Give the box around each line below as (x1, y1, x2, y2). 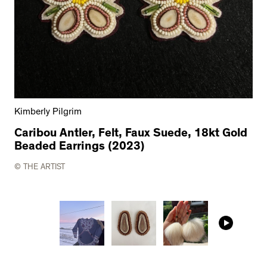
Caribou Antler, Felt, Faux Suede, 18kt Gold (14, 128, 247, 140)
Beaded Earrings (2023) (14, 141, 145, 153)
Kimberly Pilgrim (14, 107, 82, 117)
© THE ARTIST (14, 163, 65, 172)
